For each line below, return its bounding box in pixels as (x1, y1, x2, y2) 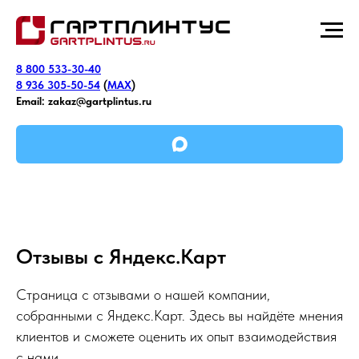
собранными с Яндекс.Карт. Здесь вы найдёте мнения (16, 307, 343, 324)
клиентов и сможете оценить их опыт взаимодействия (16, 328, 337, 345)
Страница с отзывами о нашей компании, (16, 286, 270, 303)
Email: (16, 95, 45, 107)
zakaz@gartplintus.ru (48, 95, 151, 107)
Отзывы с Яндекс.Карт (16, 244, 226, 268)
